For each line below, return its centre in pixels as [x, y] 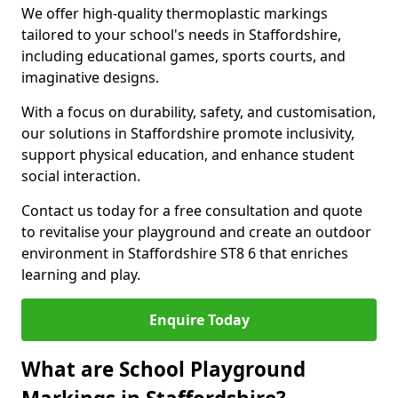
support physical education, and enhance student [188, 155]
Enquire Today [199, 320]
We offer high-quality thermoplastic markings [175, 13]
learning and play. [81, 275]
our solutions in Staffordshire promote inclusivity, [188, 133]
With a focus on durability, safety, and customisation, [199, 112]
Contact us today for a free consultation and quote [192, 211]
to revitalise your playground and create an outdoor [196, 232]
